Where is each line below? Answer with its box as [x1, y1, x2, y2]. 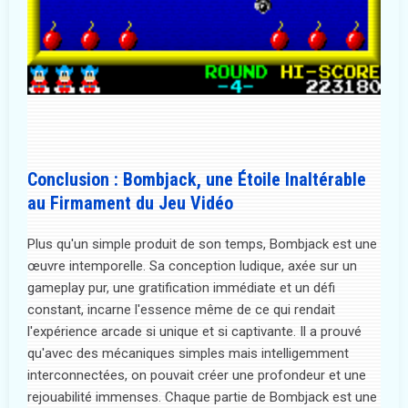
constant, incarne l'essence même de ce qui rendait [27, 301, 335, 318]
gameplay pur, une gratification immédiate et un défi [27, 279, 335, 296]
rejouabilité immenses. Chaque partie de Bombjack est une [27, 388, 377, 405]
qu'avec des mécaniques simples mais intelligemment [27, 344, 349, 362]
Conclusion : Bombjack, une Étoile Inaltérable [27, 168, 366, 190]
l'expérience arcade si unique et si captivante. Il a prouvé [27, 322, 362, 340]
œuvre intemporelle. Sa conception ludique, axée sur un [27, 257, 357, 274]
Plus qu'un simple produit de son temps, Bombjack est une [27, 235, 377, 252]
